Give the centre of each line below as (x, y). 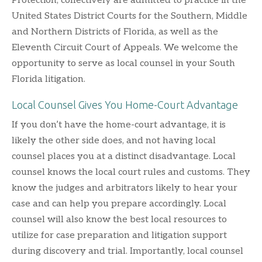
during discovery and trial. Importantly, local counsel (127, 251)
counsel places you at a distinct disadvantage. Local (124, 156)
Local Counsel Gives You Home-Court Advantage (125, 104)
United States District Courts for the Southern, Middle (130, 16)
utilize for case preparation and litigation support (119, 235)
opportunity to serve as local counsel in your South (123, 63)
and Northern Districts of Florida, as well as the (115, 32)
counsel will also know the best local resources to (119, 219)
